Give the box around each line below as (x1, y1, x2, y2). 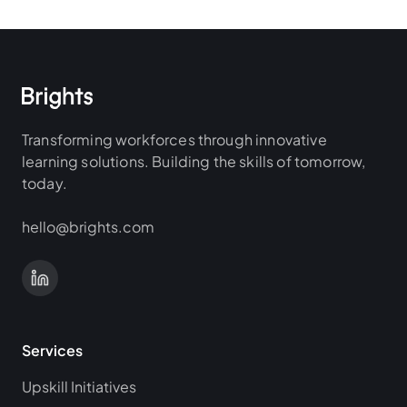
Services (22, 341, 83, 360)
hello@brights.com (22, 217, 154, 236)
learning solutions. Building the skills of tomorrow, (22, 152, 366, 171)
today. (22, 174, 67, 193)
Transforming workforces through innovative (22, 130, 327, 149)
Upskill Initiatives (22, 377, 136, 396)
